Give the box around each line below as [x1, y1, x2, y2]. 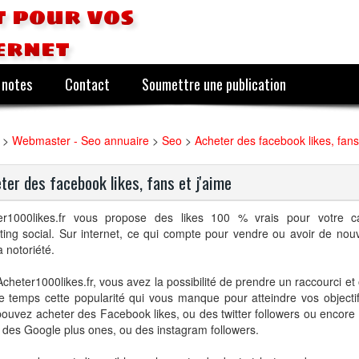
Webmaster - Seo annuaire [12, 132, 149, 148]
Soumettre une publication [142, 73, 287, 95]
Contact [64, 73, 110, 95]
